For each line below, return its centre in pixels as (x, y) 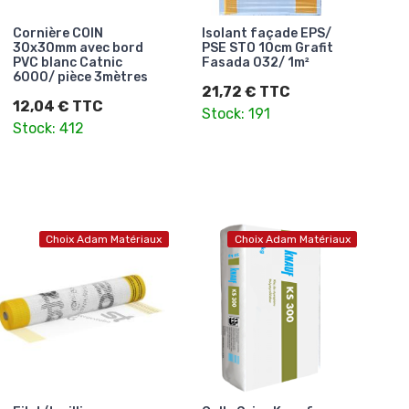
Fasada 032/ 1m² (255, 63)
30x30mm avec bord (78, 48)
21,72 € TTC (246, 92)
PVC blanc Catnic (68, 63)
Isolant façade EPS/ (266, 34)
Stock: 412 (48, 129)
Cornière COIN (58, 34)
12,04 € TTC (58, 107)
